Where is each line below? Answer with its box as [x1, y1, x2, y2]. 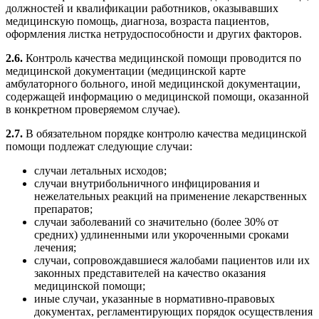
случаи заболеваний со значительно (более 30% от [34, 216, 278, 229]
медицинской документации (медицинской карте [6, 65, 246, 78]
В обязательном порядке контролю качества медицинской [26, 127, 307, 140]
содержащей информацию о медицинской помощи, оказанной [6, 90, 309, 103]
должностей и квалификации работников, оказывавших [6, 2, 278, 15]
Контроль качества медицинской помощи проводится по [23, 52, 301, 65]
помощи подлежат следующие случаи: [6, 140, 192, 153]
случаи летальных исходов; [34, 164, 167, 177]
